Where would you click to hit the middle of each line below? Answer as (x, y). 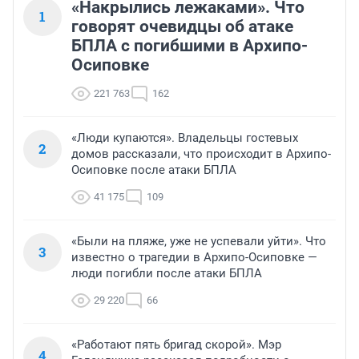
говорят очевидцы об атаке (182, 26)
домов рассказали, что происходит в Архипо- (201, 153)
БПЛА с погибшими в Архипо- (190, 45)
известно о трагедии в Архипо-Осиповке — (194, 257)
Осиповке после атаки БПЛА (154, 169)
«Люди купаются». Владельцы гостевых (185, 137)
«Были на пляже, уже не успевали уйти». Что (199, 241)
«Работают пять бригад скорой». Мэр (176, 344)
